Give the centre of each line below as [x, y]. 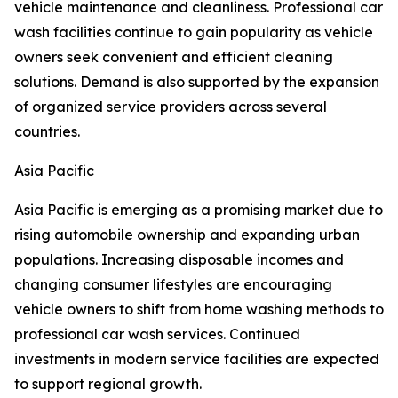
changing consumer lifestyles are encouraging [173, 285]
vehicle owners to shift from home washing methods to [199, 310]
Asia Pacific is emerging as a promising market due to [199, 210]
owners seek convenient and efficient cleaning [174, 57]
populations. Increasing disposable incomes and [179, 260]
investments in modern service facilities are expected [197, 359]
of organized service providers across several [171, 107]
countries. [47, 132]
